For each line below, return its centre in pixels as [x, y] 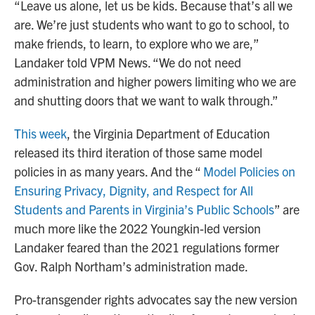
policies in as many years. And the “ [109, 172]
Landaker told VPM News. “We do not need [128, 63]
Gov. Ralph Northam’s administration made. [131, 266]
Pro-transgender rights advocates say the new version [156, 300]
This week [40, 134]
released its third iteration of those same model [138, 153]
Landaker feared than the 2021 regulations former [147, 247]
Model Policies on [249, 172]
